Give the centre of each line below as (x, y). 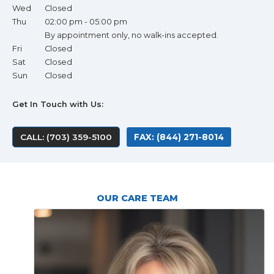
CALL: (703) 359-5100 (66, 137)
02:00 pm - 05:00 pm (86, 22)
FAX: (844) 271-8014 (179, 137)
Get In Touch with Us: (58, 104)
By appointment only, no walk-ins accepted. (131, 35)
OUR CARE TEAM (137, 198)
